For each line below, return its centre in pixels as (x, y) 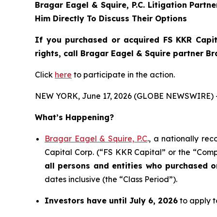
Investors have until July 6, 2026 (111, 201)
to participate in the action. (123, 75)
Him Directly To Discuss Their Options (111, 19)
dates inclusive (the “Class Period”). (111, 179)
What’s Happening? (74, 117)
